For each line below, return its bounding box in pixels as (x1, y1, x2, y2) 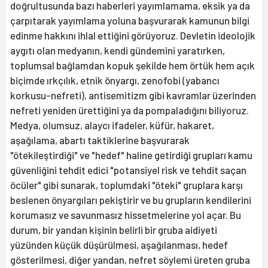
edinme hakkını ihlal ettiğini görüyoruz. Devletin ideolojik (10, 29, 255, 42)
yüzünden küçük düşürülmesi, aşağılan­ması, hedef (10, 239, 228, 251)
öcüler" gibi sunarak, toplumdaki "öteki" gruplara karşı (10, 179, 243, 191)
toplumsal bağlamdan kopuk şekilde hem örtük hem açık (10, 59, 255, 72)
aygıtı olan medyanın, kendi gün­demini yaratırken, (10, 44, 225, 57)
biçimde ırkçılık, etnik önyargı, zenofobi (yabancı (10, 74, 220, 87)
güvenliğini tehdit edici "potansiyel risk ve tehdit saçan (10, 164, 246, 176)
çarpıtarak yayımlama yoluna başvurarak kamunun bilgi (10, 14, 249, 27)
